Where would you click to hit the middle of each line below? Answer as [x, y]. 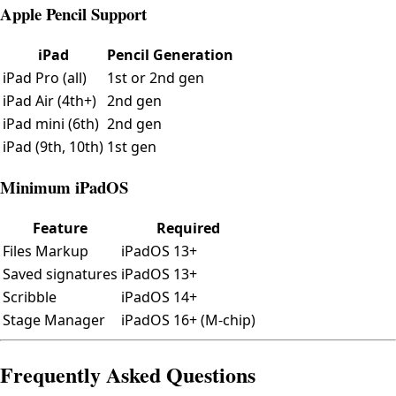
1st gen [132, 146]
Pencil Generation [170, 54]
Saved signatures [60, 274]
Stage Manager [54, 320]
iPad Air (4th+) [49, 100]
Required [188, 228]
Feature [60, 228]
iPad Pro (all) [45, 77]
